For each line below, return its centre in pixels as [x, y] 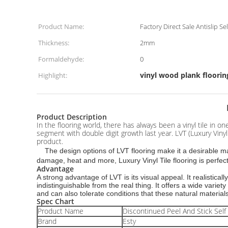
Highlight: [53, 75]
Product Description [72, 117]
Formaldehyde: [61, 59]
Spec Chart [55, 201]
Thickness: [54, 43]
